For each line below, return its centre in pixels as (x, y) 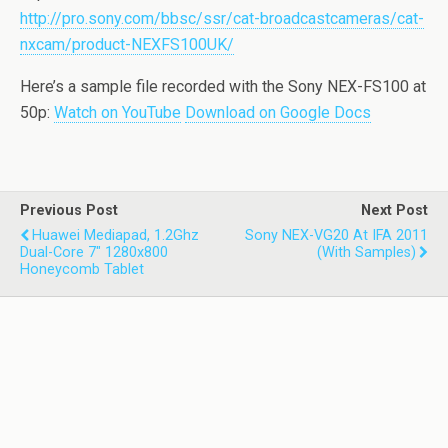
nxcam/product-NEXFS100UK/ (127, 45)
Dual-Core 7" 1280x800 (94, 253)
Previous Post (69, 211)
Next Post (394, 211)
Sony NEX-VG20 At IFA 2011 (336, 236)
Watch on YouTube (117, 113)
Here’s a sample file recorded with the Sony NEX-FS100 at (223, 87)
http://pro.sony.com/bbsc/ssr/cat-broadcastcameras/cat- (222, 19)
